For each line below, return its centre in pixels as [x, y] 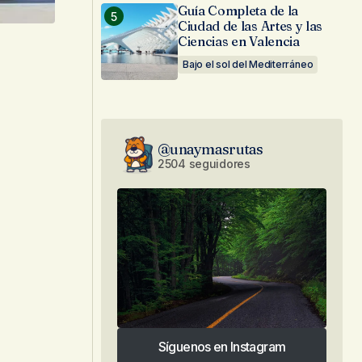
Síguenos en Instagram [222, 346]
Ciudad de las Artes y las [250, 26]
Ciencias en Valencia [239, 41]
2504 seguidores [204, 163]
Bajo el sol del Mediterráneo [248, 64]
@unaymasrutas [210, 149]
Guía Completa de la [238, 11]
